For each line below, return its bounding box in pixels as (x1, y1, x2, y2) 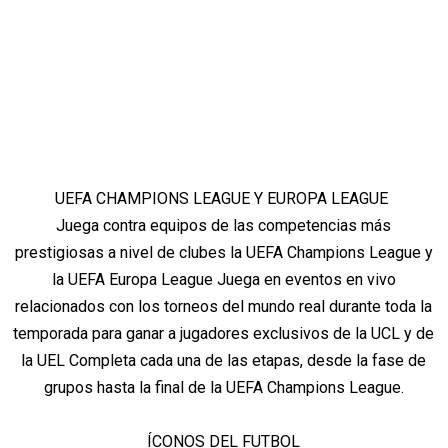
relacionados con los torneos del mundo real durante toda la (15, 297, 433, 317)
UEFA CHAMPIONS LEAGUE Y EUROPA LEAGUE (55, 189, 393, 209)
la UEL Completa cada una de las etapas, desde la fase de (21, 351, 427, 371)
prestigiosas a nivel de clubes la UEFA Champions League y (14, 243, 433, 263)
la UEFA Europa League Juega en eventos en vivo (51, 270, 396, 290)
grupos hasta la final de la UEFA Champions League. (43, 378, 404, 398)
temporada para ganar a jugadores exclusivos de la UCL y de (13, 324, 435, 344)
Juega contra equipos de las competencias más (56, 216, 392, 236)
